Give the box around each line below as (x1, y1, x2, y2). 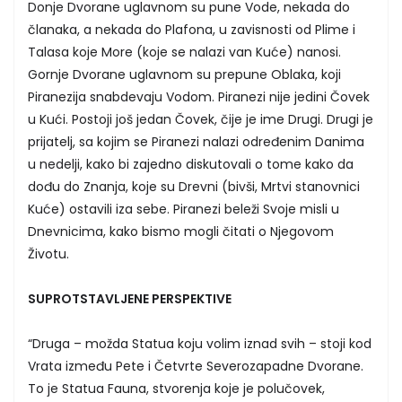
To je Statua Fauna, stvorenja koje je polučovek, (28, 379, 325, 398)
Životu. (28, 244, 69, 263)
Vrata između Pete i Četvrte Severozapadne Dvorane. (28, 356, 363, 375)
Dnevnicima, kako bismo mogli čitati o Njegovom (28, 222, 334, 240)
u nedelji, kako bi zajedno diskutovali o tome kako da (28, 154, 354, 173)
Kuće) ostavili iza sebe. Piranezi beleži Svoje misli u (28, 199, 339, 218)
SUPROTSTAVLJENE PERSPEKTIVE (28, 289, 232, 308)
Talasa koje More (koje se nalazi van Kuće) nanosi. (28, 42, 341, 61)
